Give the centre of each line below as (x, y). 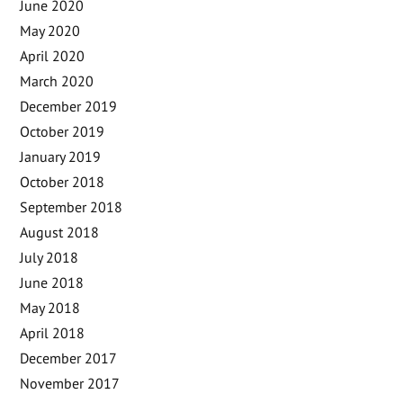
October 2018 (63, 181)
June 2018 (52, 282)
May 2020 (50, 30)
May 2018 (50, 307)
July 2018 (49, 257)
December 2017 (69, 358)
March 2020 (57, 81)
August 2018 (60, 232)
